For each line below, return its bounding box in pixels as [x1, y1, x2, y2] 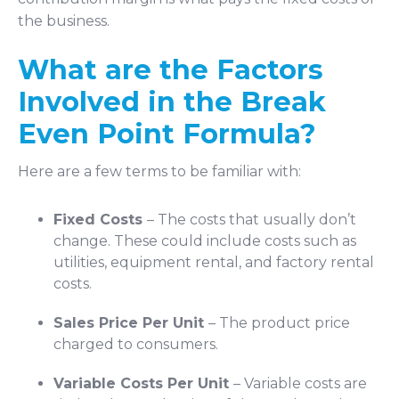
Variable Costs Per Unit [53, 374, 229, 392]
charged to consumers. [53, 335, 218, 353]
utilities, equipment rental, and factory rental [53, 253, 374, 271]
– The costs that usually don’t [147, 210, 356, 228]
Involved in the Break [18, 85, 326, 118]
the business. [18, 12, 110, 30]
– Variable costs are [233, 374, 367, 392]
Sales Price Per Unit [53, 313, 204, 331]
